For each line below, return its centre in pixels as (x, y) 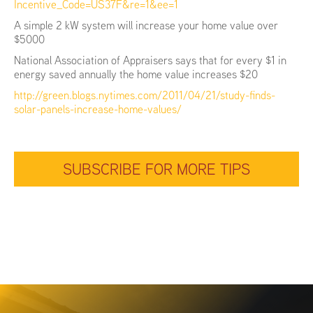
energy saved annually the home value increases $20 (136, 75)
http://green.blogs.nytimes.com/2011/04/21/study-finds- (145, 96)
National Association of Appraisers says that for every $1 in (150, 61)
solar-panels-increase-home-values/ (98, 110)
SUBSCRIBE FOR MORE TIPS (156, 169)
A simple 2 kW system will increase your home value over (146, 26)
